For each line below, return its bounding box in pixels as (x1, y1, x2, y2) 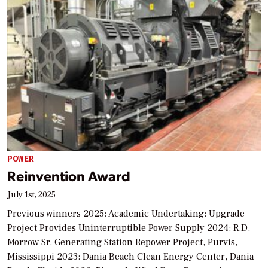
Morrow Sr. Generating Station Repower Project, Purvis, (7, 236, 237, 249)
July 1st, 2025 (7, 190, 56, 201)
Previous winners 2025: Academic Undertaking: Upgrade (7, 208, 245, 220)
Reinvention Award (7, 166, 130, 185)
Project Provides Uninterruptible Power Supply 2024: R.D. (7, 222, 250, 234)
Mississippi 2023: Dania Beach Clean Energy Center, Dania (7, 251, 254, 263)
